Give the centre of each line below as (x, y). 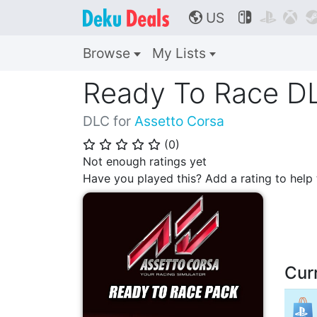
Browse (108, 53)
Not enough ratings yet (145, 161)
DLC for (109, 121)
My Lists (180, 53)
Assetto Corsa (179, 121)
